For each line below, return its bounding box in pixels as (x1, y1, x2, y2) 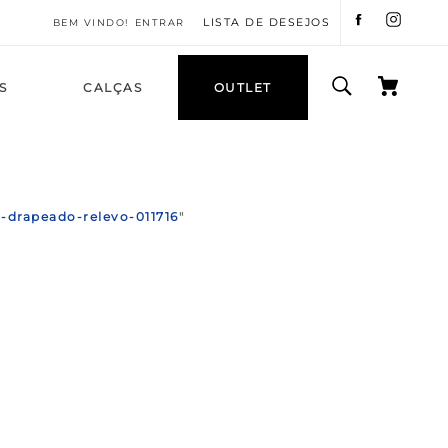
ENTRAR (134, 16, 185, 28)
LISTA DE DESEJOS (203, 15, 330, 29)
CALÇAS (83, 79, 143, 95)
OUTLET (213, 79, 272, 95)
